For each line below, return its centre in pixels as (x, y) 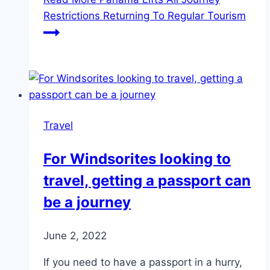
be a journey (87, 202)
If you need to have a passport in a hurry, (143, 262)
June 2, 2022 (75, 235)
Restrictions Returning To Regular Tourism (145, 15)
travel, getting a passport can (147, 180)
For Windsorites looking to (137, 159)
